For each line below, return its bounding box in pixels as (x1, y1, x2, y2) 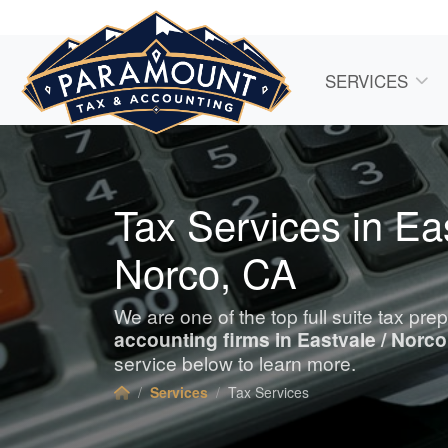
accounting (114, 325, 218, 353)
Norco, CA (114, 243, 297, 300)
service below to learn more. (114, 349, 356, 376)
